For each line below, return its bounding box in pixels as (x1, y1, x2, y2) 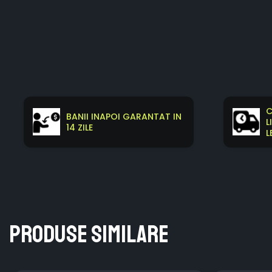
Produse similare (9, 219, 169, 250)
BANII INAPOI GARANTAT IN (66, 110, 182, 123)
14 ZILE (66, 121, 93, 134)
